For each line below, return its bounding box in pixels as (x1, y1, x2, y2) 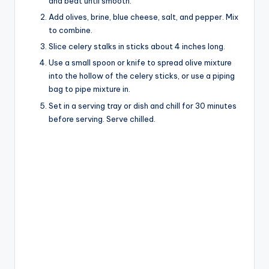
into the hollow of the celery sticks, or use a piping (49, 71, 235, 81)
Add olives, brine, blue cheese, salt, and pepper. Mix (49, 12, 238, 22)
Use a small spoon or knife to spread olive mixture (49, 58, 232, 68)
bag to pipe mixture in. (49, 84, 130, 94)
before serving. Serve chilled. (49, 113, 156, 124)
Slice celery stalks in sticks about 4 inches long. (49, 41, 225, 52)
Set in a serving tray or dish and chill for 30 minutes (49, 100, 237, 110)
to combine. (49, 25, 92, 35)
